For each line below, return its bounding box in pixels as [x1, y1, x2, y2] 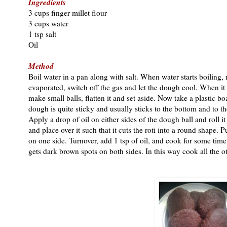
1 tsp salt [28, 28, 56, 39]
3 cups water [28, 18, 68, 28]
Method [28, 60, 54, 71]
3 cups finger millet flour [28, 7, 107, 18]
